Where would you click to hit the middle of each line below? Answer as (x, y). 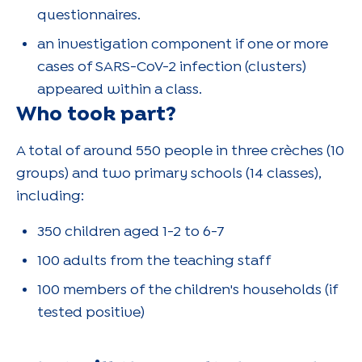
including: (50, 196)
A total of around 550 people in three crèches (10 (180, 151)
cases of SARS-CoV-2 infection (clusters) (172, 67)
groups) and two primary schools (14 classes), (168, 174)
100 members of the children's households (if (187, 290)
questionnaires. (89, 15)
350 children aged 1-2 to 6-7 (131, 232)
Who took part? (96, 114)
